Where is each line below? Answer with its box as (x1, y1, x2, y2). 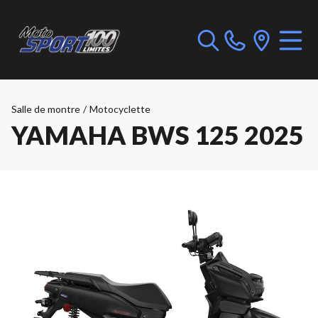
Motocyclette (89, 103, 150, 115)
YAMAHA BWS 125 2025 (11, 119, 304, 150)
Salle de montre (11, 103, 80, 115)
